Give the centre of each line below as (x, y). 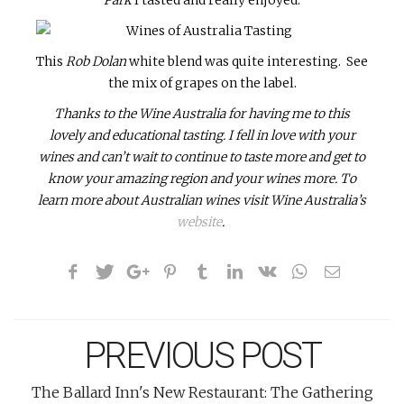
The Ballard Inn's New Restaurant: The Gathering (202, 392)
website (199, 221)
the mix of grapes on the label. (202, 83)
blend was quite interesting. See (268, 61)
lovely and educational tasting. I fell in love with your (202, 135)
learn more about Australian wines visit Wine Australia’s (202, 200)
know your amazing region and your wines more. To (202, 178)
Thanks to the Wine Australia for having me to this (202, 113)
